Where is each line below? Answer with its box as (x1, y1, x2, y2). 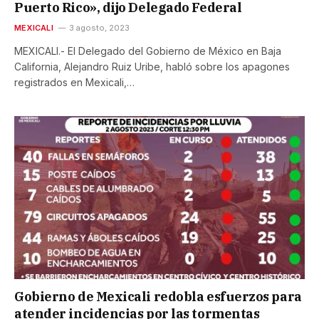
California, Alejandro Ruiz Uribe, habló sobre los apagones (14, 60, 290, 73)
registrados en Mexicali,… (14, 75, 135, 88)
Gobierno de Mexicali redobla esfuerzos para (14, 288, 302, 305)
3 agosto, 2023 (68, 22, 130, 33)
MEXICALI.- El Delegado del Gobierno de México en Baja (14, 44, 281, 57)
